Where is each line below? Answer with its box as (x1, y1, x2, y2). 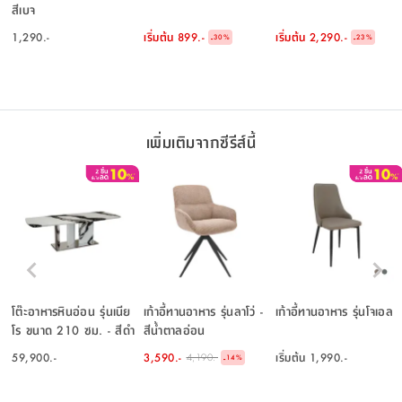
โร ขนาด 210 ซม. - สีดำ (12, 319, 135, 340)
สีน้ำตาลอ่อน (144, 319, 205, 340)
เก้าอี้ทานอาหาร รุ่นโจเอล (275, 301, 393, 321)
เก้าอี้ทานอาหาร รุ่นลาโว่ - (144, 301, 264, 321)
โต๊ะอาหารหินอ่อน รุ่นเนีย (12, 301, 131, 321)
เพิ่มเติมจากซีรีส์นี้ (145, 129, 257, 154)
